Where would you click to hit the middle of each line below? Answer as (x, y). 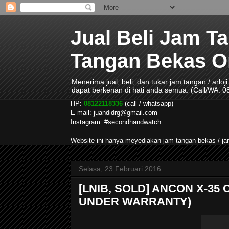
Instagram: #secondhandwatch (116, 122)
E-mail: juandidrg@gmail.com (114, 113)
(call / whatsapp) (148, 104)
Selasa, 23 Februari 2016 (120, 169)
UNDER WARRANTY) (135, 202)
